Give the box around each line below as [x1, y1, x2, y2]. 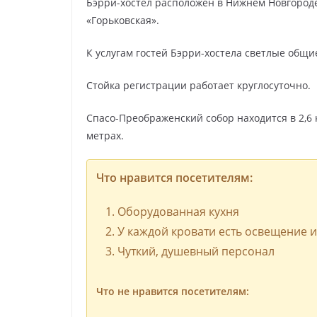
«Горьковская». [86, 13, 159, 28]
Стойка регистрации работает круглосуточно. [86, 79, 311, 93]
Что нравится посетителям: [96, 170, 253, 186]
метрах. [86, 129, 124, 143]
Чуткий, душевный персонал [117, 243, 275, 260]
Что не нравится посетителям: [96, 284, 249, 299]
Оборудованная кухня [117, 204, 239, 220]
